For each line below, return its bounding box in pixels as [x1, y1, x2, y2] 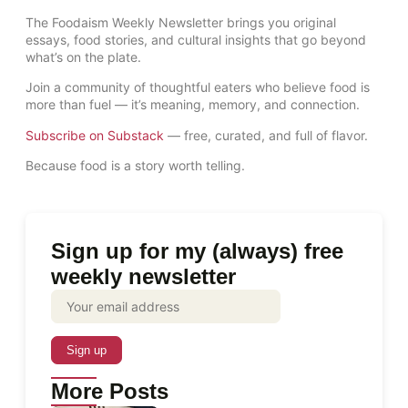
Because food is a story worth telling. [25, 158, 245, 174]
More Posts [51, 379, 168, 404]
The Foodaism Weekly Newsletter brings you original [25, 14, 336, 30]
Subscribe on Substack [25, 127, 164, 143]
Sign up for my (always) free [51, 238, 343, 263]
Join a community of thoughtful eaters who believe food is [25, 79, 370, 96]
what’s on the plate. [25, 48, 145, 65]
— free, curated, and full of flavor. [164, 127, 368, 143]
